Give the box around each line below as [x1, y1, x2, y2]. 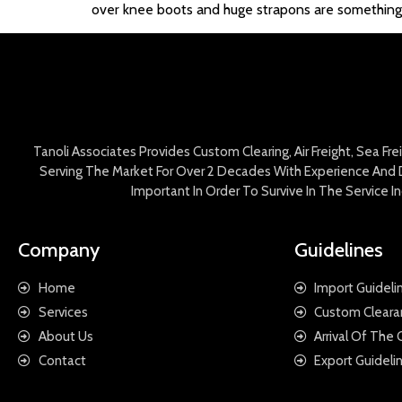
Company [18, 237, 100, 262]
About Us [38, 328, 93, 345]
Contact [38, 352, 86, 369]
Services [38, 303, 88, 320]
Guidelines [293, 237, 383, 262]
